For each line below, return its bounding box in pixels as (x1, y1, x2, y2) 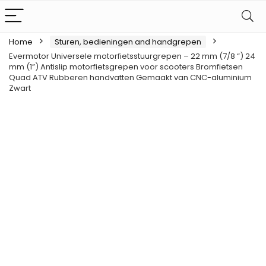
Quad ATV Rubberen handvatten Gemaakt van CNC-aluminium (9, 72, 252, 83)
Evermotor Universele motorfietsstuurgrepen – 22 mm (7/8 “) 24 (9, 50, 255, 62)
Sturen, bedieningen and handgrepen (55, 36, 201, 47)
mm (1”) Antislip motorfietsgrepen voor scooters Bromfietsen (9, 61, 243, 72)
